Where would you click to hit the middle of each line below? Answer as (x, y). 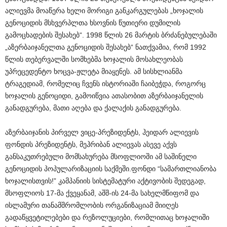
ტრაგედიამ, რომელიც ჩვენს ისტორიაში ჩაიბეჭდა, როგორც (105, 83)
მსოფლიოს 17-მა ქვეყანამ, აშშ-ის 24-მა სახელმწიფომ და (102, 193)
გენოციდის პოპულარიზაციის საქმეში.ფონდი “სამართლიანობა (111, 168)
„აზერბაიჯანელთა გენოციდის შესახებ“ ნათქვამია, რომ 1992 (106, 47)
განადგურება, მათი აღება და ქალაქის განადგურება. (93, 108)
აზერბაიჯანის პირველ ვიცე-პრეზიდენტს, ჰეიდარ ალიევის (102, 132)
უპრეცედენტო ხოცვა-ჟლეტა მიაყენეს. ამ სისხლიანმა (94, 71)
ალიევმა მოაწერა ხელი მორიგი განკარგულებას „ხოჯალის (104, 10)
